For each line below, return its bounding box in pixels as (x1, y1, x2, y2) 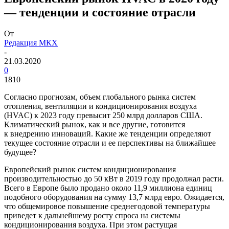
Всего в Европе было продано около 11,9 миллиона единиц (4, 184, 212, 193)
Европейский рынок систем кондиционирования (4, 165, 176, 174)
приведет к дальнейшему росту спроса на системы (4, 211, 180, 220)
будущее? (4, 148, 36, 157)
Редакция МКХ (4, 38, 58, 48)
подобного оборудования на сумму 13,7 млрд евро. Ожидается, (4, 193, 224, 202)
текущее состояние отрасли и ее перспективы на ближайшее (4, 139, 216, 148)
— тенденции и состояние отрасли (4, 5, 196, 19)
